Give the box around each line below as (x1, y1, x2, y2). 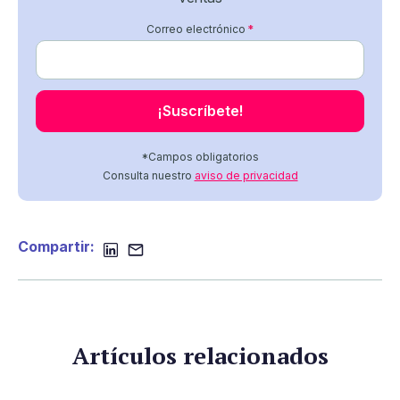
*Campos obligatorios (141, 149, 259, 163)
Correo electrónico (146, 21, 246, 36)
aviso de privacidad (194, 168, 298, 182)
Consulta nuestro (102, 168, 195, 182)
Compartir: (18, 237, 95, 255)
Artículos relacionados (71, 339, 329, 371)
